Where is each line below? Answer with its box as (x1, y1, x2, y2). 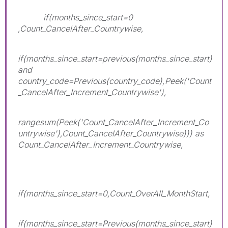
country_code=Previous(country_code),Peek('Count (18, 75, 211, 86)
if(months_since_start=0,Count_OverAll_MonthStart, (18, 188, 210, 198)
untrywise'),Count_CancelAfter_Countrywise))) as (18, 128, 204, 138)
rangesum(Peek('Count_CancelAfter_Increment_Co (18, 117, 209, 127)
